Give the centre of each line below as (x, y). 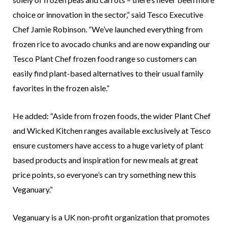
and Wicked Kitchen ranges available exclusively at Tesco (112, 130)
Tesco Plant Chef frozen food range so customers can (105, 58)
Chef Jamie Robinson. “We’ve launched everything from (108, 29)
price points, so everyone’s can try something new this (104, 174)
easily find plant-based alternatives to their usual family (108, 73)
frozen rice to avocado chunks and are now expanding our (111, 44)
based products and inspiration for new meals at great (105, 160)
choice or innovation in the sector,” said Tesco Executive (108, 14)
